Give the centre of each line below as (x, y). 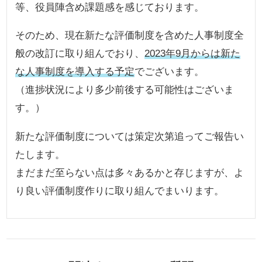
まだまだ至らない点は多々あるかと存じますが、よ (130, 172)
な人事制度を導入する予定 (75, 72)
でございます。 (170, 72)
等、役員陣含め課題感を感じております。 (110, 7)
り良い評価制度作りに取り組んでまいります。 (120, 190)
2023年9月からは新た (193, 54)
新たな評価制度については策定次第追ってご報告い (130, 136)
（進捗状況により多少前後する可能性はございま (125, 90)
